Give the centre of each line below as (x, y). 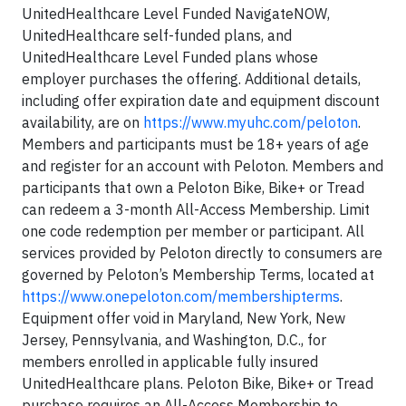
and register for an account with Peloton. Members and (203, 166)
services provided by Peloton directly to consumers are (202, 253)
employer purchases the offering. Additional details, (191, 79)
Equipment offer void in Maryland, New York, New (184, 319)
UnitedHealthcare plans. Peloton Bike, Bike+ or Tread (198, 384)
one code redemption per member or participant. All (193, 232)
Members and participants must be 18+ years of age (195, 145)
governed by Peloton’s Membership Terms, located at (198, 275)
